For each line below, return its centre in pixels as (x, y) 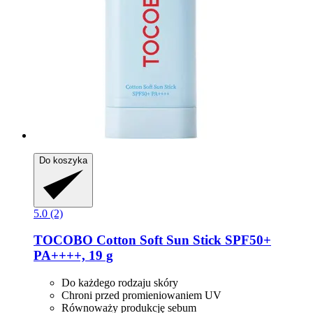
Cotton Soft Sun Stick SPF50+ (182, 240)
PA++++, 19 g (73, 256)
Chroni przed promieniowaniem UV (141, 296)
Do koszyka (63, 160)
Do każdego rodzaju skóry (120, 283)
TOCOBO (63, 240)
